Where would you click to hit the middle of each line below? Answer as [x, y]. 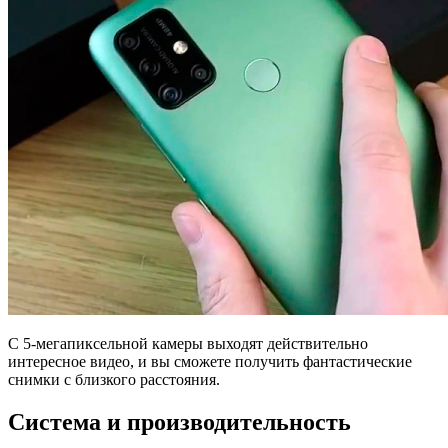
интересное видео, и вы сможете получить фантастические [210, 361]
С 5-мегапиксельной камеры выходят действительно [188, 343]
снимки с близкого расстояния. [114, 379]
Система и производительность [179, 421]
